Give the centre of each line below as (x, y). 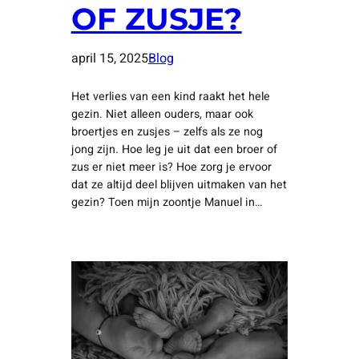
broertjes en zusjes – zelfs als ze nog (167, 132)
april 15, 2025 (109, 59)
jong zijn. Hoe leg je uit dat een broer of (174, 150)
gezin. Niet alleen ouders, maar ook (162, 115)
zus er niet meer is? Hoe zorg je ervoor (171, 167)
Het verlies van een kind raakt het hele (170, 97)
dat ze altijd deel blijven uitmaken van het (179, 185)
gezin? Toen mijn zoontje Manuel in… (167, 203)
